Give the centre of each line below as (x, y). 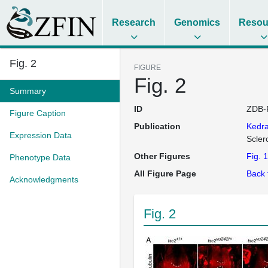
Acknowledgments (44, 179)
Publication (157, 126)
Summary (28, 91)
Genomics (197, 22)
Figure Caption (38, 113)
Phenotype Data (40, 157)
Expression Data (41, 135)
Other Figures (162, 156)
